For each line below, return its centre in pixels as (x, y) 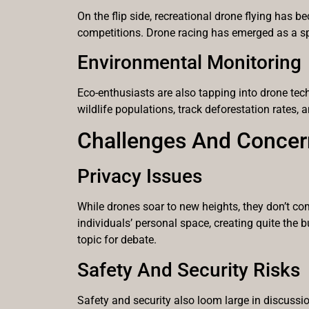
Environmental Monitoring (189, 62)
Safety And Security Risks (189, 270)
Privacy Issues (140, 177)
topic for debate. (117, 240)
